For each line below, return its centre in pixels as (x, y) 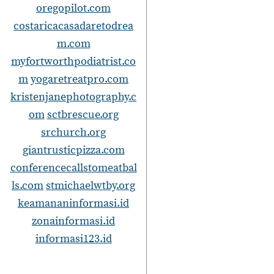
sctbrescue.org (83, 115)
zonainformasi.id (73, 221)
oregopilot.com (73, 8)
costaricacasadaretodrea (73, 26)
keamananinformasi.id (73, 203)
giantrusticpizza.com (73, 150)
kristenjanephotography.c (73, 97)
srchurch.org (73, 132)
